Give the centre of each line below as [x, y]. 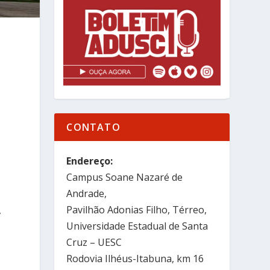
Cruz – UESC [94, 242]
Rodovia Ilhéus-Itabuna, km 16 [135, 258]
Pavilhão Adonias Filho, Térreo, [137, 209]
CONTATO [93, 127]
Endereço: [90, 161]
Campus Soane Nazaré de [125, 177]
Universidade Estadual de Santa [137, 226]
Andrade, [87, 193]
